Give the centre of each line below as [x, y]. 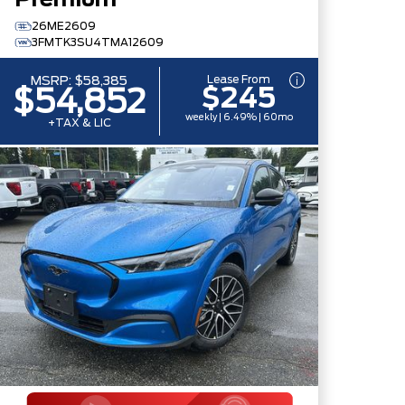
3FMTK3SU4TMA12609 [98, 42]
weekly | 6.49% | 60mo [239, 118]
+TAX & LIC [79, 123]
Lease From [239, 80]
